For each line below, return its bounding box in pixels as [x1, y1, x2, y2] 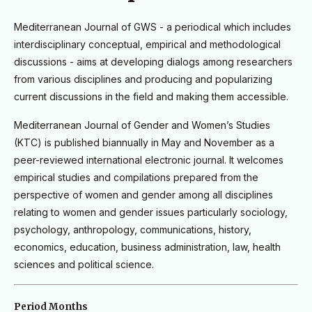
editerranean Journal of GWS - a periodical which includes [22, 21, 291, 33]
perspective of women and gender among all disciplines [14, 189, 273, 201]
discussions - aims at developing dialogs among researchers [14, 56, 292, 68]
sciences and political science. [14, 258, 154, 271]
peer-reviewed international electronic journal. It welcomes [14, 154, 283, 166]
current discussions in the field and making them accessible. [14, 91, 291, 103]
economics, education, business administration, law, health [14, 241, 281, 253]
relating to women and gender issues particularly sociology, [14, 206, 288, 219]
